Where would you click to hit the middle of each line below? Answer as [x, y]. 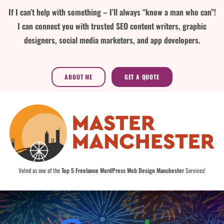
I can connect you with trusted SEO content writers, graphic [112, 26]
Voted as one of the [40, 170]
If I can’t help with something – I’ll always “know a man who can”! [112, 12]
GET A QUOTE [142, 76]
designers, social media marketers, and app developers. [112, 40]
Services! [195, 170]
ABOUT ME [78, 76]
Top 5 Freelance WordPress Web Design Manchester [123, 170]
